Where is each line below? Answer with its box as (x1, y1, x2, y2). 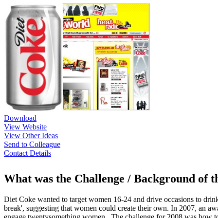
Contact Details (4, 148, 51, 157)
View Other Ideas (4, 131, 58, 140)
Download (4, 113, 36, 122)
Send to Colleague (4, 140, 60, 148)
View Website (4, 122, 47, 131)
